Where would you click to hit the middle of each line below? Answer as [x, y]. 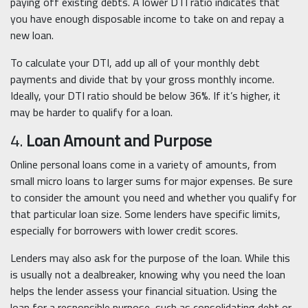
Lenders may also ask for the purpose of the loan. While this [150, 258]
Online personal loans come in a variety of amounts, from [143, 165]
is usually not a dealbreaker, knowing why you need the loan [148, 275]
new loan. [32, 35]
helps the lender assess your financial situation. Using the [144, 291]
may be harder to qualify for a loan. [91, 112]
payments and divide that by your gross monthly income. [142, 79]
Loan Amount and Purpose [119, 141]
